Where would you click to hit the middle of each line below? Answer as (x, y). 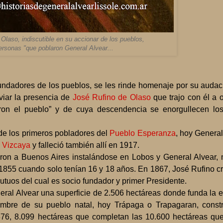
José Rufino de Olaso (111, 98)
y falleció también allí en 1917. (86, 145)
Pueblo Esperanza (143, 133)
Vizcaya (17, 145)
